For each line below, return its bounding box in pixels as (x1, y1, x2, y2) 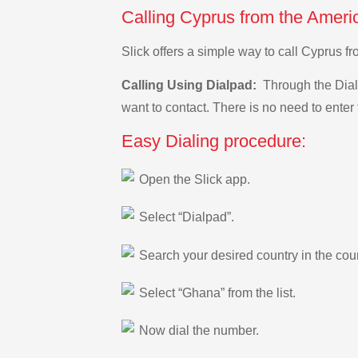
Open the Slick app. (139, 172, 250, 186)
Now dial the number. (139, 324, 259, 338)
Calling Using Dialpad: (121, 78, 260, 93)
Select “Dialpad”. (139, 210, 234, 225)
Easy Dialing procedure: (121, 131, 306, 152)
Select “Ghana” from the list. (139, 285, 296, 300)
